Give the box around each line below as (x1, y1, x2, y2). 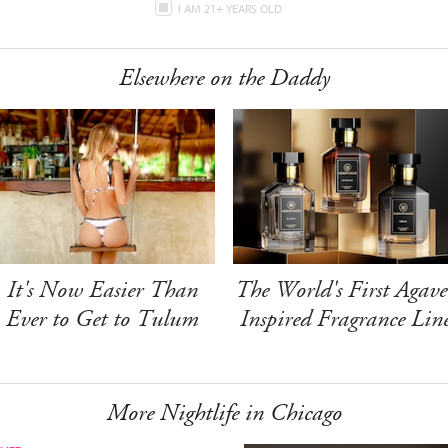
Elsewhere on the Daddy (118, 62, 330, 94)
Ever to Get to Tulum (6, 302, 200, 335)
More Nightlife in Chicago (106, 396, 342, 429)
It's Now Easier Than (7, 273, 199, 306)
